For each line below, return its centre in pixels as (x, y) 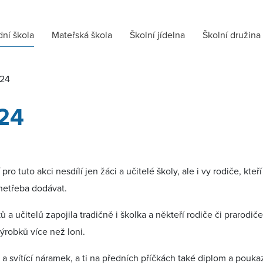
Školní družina (232, 35)
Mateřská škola (82, 35)
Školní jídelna (157, 35)
